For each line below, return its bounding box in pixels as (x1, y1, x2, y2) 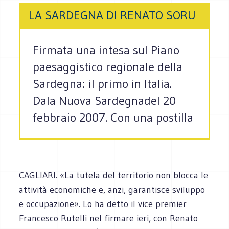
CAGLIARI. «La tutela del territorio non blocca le (19, 169, 209, 181)
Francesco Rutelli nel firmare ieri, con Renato (19, 212, 198, 224)
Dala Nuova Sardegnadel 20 (33, 93, 176, 108)
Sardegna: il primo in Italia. (33, 76, 172, 91)
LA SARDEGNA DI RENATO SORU (29, 8, 196, 23)
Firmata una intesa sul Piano (33, 42, 180, 58)
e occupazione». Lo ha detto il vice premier (19, 198, 187, 210)
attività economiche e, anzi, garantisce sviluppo (19, 184, 205, 195)
